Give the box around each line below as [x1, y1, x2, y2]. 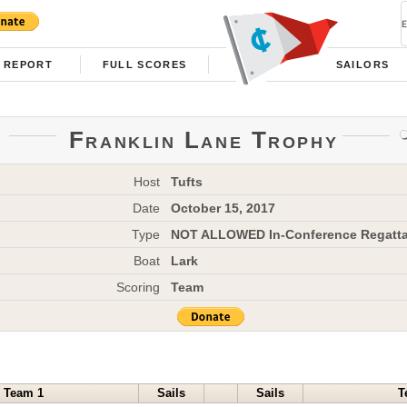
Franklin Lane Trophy [68, 126, 339, 153]
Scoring [116, 279, 160, 294]
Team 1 [3, 386, 44, 401]
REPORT [3, 59, 54, 70]
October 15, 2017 [170, 200, 275, 215]
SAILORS [335, 59, 390, 70]
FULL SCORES [102, 59, 187, 70]
